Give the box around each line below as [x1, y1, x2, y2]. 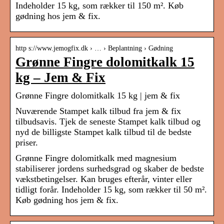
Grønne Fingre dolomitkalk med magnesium [15, 153, 176, 163]
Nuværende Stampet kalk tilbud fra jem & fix [15, 106, 181, 116]
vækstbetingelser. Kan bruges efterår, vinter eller [15, 174, 192, 184]
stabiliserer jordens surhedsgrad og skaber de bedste [15, 163, 204, 174]
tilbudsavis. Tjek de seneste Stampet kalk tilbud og [15, 116, 200, 127]
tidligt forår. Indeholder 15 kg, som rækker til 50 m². [15, 184, 207, 195]
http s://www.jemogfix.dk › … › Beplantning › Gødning [15, 44, 173, 52]
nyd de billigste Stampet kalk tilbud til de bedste [15, 127, 191, 137]
